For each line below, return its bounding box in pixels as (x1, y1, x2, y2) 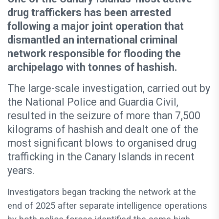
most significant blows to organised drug (7, 137, 197, 150)
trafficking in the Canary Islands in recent (7, 151, 195, 163)
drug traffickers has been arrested (7, 6, 171, 19)
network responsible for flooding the (7, 47, 181, 60)
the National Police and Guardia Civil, (7, 96, 178, 109)
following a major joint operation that (7, 20, 184, 33)
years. (7, 164, 35, 177)
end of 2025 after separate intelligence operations (7, 200, 207, 212)
